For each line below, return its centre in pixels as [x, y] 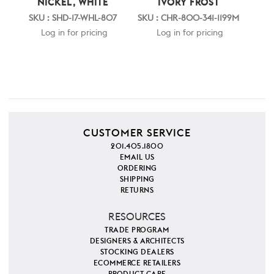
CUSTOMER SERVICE [137, 133]
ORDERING [137, 168]
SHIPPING [137, 179]
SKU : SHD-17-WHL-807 [73, 18]
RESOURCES [137, 217]
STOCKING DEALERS [137, 252]
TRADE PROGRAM [137, 230]
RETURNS [137, 190]
